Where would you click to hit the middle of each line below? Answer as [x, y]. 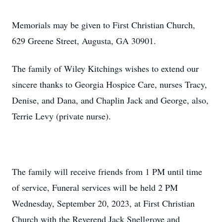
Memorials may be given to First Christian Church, [104, 25]
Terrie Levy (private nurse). [61, 116]
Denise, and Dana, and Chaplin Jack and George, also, [110, 100]
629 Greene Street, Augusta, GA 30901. [84, 41]
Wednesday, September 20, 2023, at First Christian [103, 203]
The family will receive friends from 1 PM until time [107, 171]
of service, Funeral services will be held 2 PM [95, 187]
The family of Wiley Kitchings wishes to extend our [105, 68]
